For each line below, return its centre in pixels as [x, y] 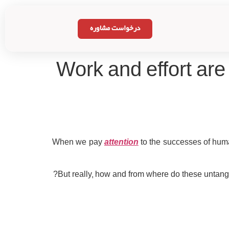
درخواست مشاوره [115, 29]
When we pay [78, 143]
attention [121, 143]
